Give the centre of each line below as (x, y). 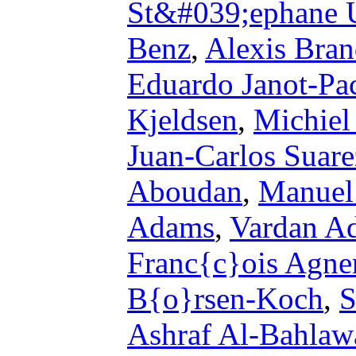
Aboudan (185, 191)
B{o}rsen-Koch (225, 298)
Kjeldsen (182, 120)
